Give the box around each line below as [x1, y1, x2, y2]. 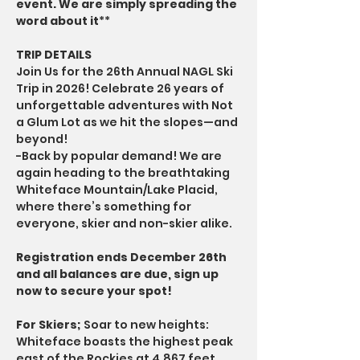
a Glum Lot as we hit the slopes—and [16, 114, 240, 130]
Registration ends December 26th [16, 249, 229, 265]
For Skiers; [16, 317, 81, 333]
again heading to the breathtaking [16, 165, 232, 181]
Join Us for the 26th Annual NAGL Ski [16, 63, 235, 80]
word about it [16, 13, 99, 29]
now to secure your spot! [16, 283, 172, 299]
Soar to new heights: [81, 317, 211, 333]
